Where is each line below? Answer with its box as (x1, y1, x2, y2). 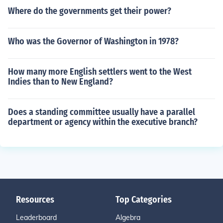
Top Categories (115, 194, 172, 205)
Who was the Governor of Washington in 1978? (8, 36, 179, 47)
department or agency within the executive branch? (8, 116, 198, 127)
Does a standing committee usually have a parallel (8, 107, 195, 117)
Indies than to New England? (8, 76, 113, 87)
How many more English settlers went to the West (8, 66, 192, 77)
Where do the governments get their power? (8, 5, 171, 16)
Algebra (115, 213, 140, 222)
